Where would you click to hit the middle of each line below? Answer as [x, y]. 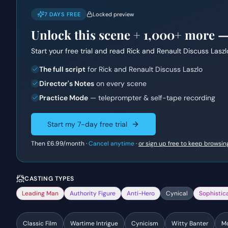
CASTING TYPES [49, 179]
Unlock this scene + [87, 35]
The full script [62, 69]
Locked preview [113, 14]
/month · [76, 144]
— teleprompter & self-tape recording [152, 98]
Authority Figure [93, 193]
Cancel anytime [111, 144]
